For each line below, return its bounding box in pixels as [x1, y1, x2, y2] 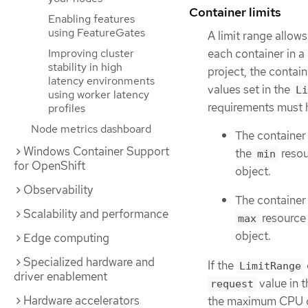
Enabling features [48, 12, 135, 26]
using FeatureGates [48, 25, 145, 40]
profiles [48, 101, 85, 115]
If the [208, 257, 236, 273]
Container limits [189, 3, 281, 20]
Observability [23, 182, 93, 197]
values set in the [208, 81, 293, 97]
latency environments [48, 74, 155, 88]
